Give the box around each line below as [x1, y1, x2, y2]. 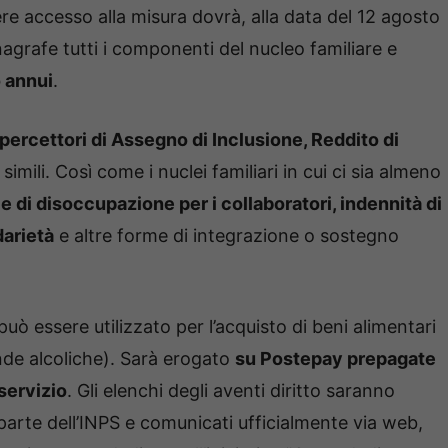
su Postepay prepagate [235, 347, 436, 369]
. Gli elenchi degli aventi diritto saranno [67, 379, 395, 401]
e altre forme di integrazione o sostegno [54, 224, 399, 246]
